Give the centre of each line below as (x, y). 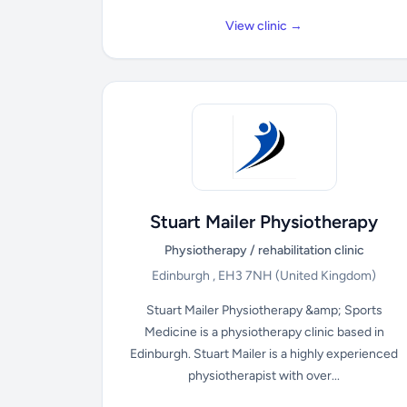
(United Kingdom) (326, 276)
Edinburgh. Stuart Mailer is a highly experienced (264, 354)
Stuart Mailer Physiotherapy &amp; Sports (264, 310)
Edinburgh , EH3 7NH (214, 276)
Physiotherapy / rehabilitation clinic (264, 250)
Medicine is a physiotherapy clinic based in (264, 332)
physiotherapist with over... (264, 376)
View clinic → (264, 26)
